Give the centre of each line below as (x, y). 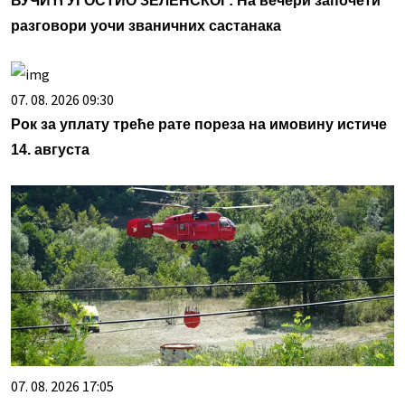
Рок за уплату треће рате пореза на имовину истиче (199, 124)
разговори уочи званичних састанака (146, 25)
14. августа (50, 149)
